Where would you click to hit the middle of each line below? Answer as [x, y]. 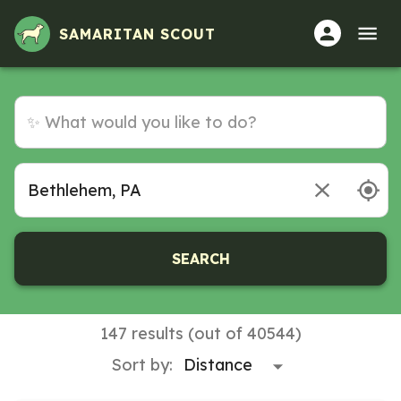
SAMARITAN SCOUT [137, 34]
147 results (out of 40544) [200, 333]
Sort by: [142, 364]
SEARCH [200, 258]
